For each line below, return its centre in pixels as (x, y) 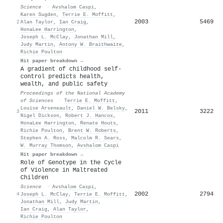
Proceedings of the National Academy (73, 93)
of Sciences (37, 100)
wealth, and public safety (64, 84)
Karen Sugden (38, 14)
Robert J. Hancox (89, 115)
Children (34, 177)
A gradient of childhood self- (71, 69)
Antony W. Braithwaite (91, 44)
